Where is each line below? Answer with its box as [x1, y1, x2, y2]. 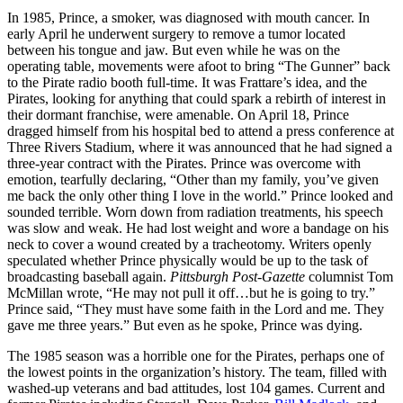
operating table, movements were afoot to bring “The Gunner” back [7, 58, 390, 74]
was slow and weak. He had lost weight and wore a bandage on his [7, 219, 389, 236]
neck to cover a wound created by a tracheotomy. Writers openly [7, 236, 372, 252]
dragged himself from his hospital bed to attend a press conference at [7, 122, 394, 139]
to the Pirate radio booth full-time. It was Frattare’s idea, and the [7, 74, 367, 90]
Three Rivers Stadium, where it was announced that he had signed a [7, 139, 392, 155]
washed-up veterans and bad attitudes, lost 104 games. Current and [7, 380, 385, 396]
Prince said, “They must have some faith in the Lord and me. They [7, 300, 384, 317]
